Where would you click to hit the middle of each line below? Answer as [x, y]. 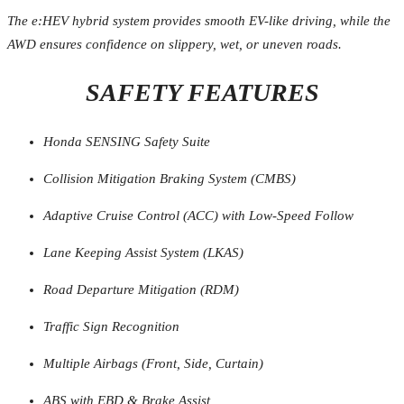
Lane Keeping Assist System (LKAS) [143, 252]
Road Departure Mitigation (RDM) [141, 289]
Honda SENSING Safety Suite [127, 141]
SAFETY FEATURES [202, 92]
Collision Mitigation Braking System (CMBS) [170, 178]
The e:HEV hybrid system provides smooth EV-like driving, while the [199, 20]
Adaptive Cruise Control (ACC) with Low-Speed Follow [198, 215]
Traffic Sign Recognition [111, 326]
